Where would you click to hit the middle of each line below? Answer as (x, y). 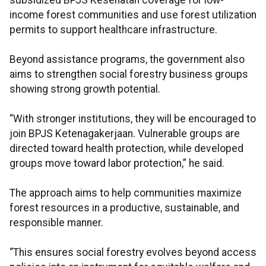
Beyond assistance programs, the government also (127, 60)
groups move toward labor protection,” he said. (117, 164)
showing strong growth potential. (85, 89)
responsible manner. (56, 223)
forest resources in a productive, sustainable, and (124, 208)
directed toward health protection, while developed (126, 149)
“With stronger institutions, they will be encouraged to (133, 119)
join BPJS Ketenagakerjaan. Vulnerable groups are (125, 134)
